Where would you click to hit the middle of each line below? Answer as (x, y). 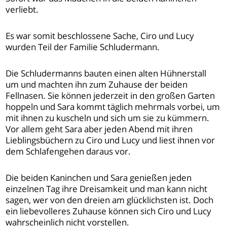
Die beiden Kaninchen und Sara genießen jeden (99, 178)
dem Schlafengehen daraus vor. (68, 152)
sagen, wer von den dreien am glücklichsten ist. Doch (110, 200)
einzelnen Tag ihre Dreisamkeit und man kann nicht (107, 189)
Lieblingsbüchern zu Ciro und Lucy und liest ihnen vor (110, 140)
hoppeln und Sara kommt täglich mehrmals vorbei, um (113, 107)
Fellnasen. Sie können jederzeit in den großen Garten (110, 96)
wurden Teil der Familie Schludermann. (83, 47)
